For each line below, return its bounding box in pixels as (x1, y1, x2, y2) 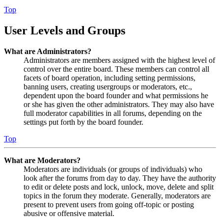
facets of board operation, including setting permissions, (24, 73, 195, 82)
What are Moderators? (4, 156, 81, 165)
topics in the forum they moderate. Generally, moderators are (24, 191, 211, 200)
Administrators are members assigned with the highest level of (24, 55, 215, 64)
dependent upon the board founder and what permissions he (24, 91, 208, 100)
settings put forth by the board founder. (24, 117, 143, 126)
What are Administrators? (4, 47, 91, 55)
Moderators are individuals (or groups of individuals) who (24, 165, 202, 173)
